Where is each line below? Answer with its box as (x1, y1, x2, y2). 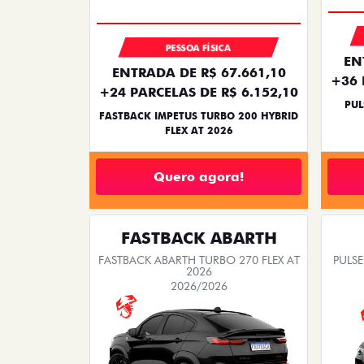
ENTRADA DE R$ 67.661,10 (111, 65, 286, 81)
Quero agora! (154, 168, 244, 184)
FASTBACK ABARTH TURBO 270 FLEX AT (97, 253, 300, 267)
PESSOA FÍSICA (166, 42, 232, 54)
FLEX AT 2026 (164, 124, 233, 137)
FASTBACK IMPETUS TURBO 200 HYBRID (99, 110, 298, 123)
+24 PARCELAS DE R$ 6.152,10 (99, 84, 298, 101)
